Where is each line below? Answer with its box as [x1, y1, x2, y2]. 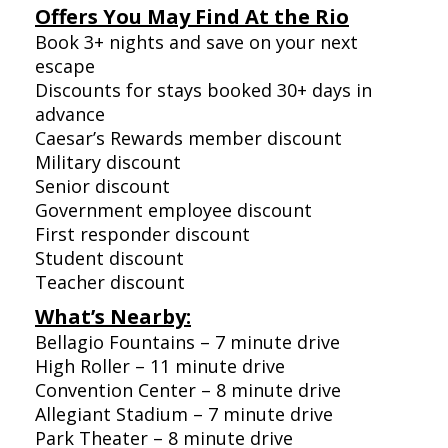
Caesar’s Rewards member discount [35, 126, 342, 151]
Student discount [35, 246, 184, 271]
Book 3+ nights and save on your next [35, 30, 358, 55]
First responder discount [35, 222, 250, 247]
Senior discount [35, 174, 170, 199]
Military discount [35, 150, 181, 175]
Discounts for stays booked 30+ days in [35, 78, 372, 103]
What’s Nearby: [35, 303, 191, 331]
